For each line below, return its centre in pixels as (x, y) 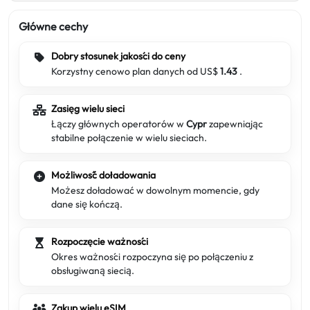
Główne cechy (53, 26)
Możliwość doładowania (103, 175)
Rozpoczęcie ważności (100, 241)
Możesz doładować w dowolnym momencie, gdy (155, 190)
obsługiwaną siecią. (93, 271)
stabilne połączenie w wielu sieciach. (129, 138)
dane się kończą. (87, 204)
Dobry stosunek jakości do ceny (118, 56)
